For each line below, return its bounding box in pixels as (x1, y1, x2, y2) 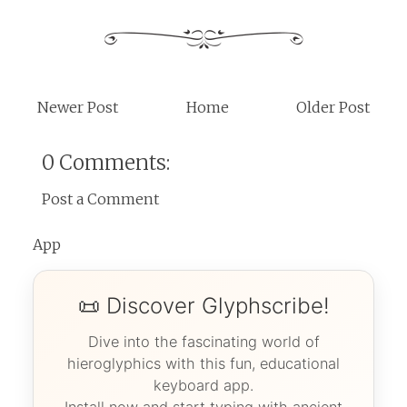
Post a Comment (42, 189, 159, 208)
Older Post (296, 97, 370, 116)
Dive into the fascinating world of (87, 332, 320, 351)
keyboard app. (154, 375, 253, 394)
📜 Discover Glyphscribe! (77, 292, 330, 319)
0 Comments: (42, 149, 170, 175)
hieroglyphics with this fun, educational (67, 353, 340, 372)
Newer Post (37, 97, 118, 116)
